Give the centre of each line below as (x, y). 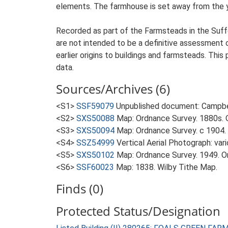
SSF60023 (95, 167)
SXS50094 (95, 131)
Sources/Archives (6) (113, 89)
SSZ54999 (95, 143)
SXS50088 (95, 118)
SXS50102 (95, 155)
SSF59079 (95, 106)
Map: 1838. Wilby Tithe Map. (167, 167)
